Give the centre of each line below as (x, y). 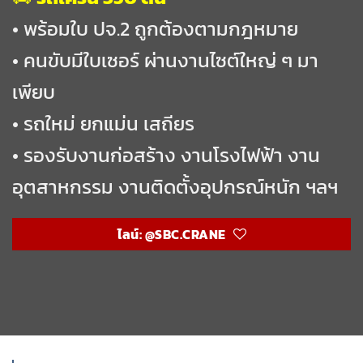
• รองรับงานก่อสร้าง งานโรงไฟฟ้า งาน (166, 156)
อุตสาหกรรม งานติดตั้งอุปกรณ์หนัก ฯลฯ (175, 187)
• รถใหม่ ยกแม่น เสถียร (103, 124)
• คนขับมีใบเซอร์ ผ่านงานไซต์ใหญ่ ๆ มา (165, 61)
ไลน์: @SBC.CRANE (172, 234)
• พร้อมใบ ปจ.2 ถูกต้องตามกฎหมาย (155, 29)
